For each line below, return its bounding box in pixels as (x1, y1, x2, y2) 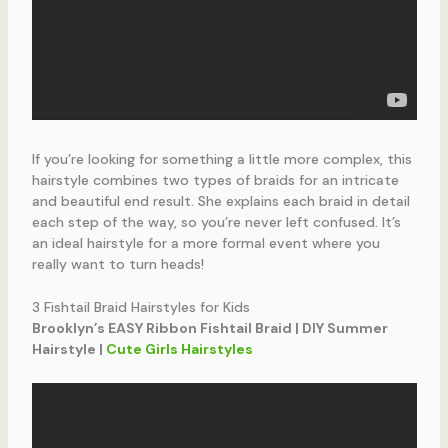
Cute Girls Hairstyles (105, 340, 253, 359)
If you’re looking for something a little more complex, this (31, 149, 412, 168)
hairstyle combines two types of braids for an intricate (31, 170, 399, 189)
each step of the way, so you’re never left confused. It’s (31, 212, 401, 231)
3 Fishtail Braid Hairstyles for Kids (31, 298, 250, 317)
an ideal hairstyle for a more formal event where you (31, 233, 380, 252)
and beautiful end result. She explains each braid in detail (31, 191, 410, 210)
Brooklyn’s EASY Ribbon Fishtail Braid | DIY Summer (31, 319, 388, 338)
